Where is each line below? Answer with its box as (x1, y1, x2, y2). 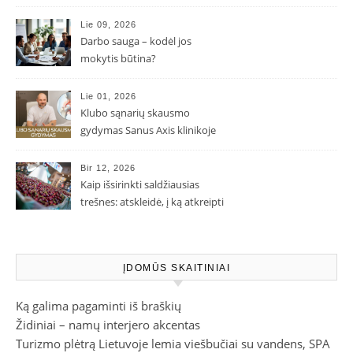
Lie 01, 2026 (80, 91, 136, 101)
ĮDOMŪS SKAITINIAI (122, 262, 231, 273)
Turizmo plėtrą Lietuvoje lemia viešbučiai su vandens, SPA (16, 335, 330, 351)
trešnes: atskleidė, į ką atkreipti (80, 194, 224, 209)
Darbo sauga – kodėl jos (80, 33, 191, 48)
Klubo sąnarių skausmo (80, 105, 190, 120)
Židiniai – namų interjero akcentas (16, 316, 200, 333)
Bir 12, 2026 (80, 162, 136, 173)
